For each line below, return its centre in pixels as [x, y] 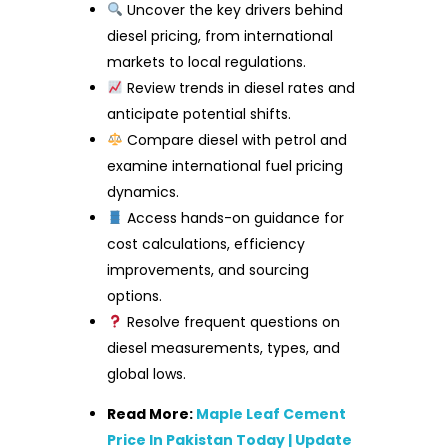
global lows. [147, 374]
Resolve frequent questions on [232, 322]
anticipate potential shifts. [199, 114]
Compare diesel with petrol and [235, 140]
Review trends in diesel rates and [239, 88]
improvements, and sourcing [208, 270]
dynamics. [143, 192]
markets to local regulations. [207, 62]
